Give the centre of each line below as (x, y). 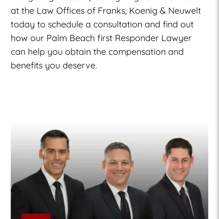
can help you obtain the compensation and (98, 51)
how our (29, 38)
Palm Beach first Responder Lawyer (119, 38)
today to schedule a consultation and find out (102, 24)
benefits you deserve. (54, 65)
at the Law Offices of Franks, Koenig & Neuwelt (106, 10)
